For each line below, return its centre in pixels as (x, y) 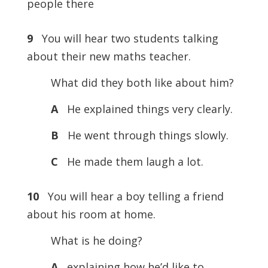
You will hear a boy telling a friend (131, 196)
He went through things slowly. (146, 135)
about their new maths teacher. (109, 56)
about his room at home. (91, 214)
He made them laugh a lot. (133, 162)
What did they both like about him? (130, 83)
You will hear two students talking (125, 38)
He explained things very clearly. (147, 109)
